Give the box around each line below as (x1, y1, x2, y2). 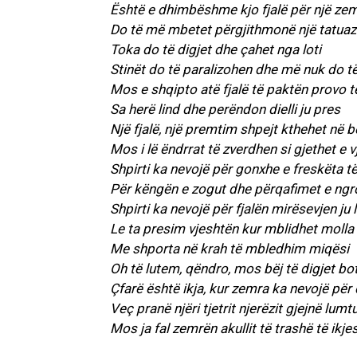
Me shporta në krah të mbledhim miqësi (110, 241, 349, 257)
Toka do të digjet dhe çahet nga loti (110, 41, 321, 58)
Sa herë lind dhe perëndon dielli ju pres (110, 101, 340, 118)
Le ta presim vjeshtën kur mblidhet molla (110, 221, 354, 237)
